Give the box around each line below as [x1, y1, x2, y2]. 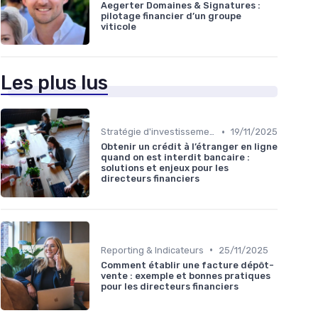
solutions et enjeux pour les [101, 163, 229, 174]
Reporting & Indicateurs [101, 244, 204, 256]
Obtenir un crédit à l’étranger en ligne [101, 141, 278, 153]
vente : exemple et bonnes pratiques [101, 270, 270, 281]
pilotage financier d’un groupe [101, 10, 241, 21]
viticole [101, 21, 136, 32]
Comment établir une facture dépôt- [101, 259, 274, 270]
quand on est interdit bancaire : [101, 152, 250, 163]
